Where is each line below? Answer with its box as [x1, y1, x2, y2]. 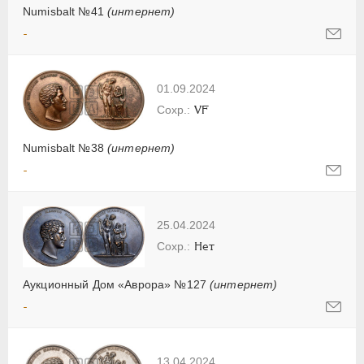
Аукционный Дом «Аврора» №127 [23, 277, 210, 291]
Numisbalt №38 [23, 141, 107, 155]
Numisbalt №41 [23, 5, 107, 19]
